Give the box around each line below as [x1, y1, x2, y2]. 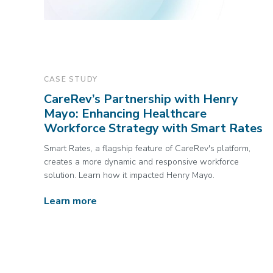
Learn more [44, 194, 97, 208]
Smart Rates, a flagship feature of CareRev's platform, [44, 143, 250, 154]
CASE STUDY [44, 74, 97, 84]
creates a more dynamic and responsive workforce [44, 156, 239, 168]
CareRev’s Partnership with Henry [44, 91, 238, 107]
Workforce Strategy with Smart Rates [44, 120, 263, 136]
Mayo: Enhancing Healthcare [44, 105, 207, 122]
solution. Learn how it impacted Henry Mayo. [44, 169, 214, 181]
